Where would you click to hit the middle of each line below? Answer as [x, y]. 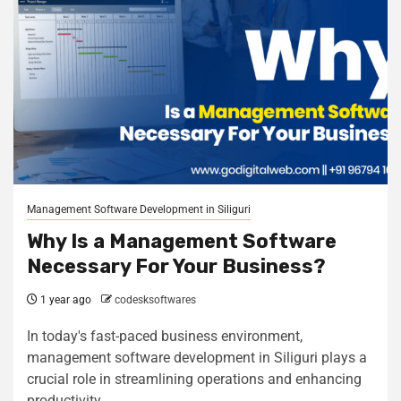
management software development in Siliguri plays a [197, 358]
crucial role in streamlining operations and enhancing [194, 379]
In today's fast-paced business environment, [165, 336]
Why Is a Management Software [182, 241]
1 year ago [64, 300]
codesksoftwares [155, 300]
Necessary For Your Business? [176, 266]
